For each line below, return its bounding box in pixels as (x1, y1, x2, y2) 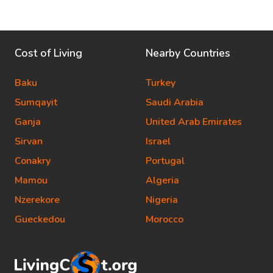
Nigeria (146, 193, 178, 207)
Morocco (146, 213, 183, 227)
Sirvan (15, 135, 43, 149)
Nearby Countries (146, 46, 230, 61)
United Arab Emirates (146, 115, 242, 129)
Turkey (146, 76, 175, 90)
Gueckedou (15, 213, 65, 227)
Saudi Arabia (146, 96, 204, 110)
